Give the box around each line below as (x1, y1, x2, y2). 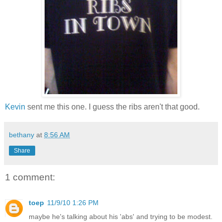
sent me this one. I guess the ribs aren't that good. (25, 102, 200, 111)
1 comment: (5, 171, 55, 182)
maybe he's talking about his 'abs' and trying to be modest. (29, 212, 213, 221)
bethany (9, 130, 34, 139)
